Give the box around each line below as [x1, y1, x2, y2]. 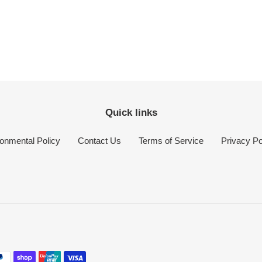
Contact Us [77, 135, 121, 146]
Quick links [105, 107, 157, 119]
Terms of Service [138, 135, 204, 146]
